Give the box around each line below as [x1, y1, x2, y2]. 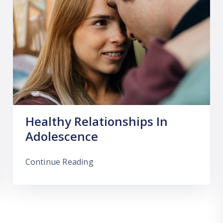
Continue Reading [25, 156, 94, 168]
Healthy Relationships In [25, 113, 168, 130]
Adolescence [25, 128, 98, 145]
